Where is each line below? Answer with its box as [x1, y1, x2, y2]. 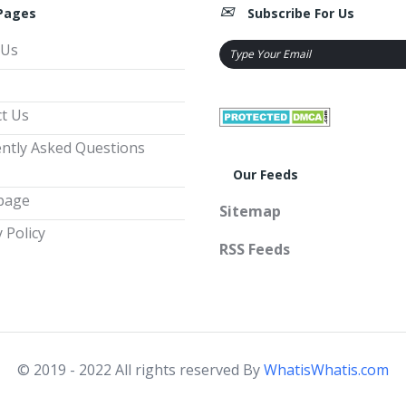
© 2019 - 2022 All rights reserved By [17, 359, 264, 380]
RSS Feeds [219, 238, 290, 259]
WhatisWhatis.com [264, 359, 389, 380]
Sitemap [219, 200, 281, 221]
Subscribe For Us [247, 5, 354, 22]
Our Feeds [233, 165, 298, 183]
